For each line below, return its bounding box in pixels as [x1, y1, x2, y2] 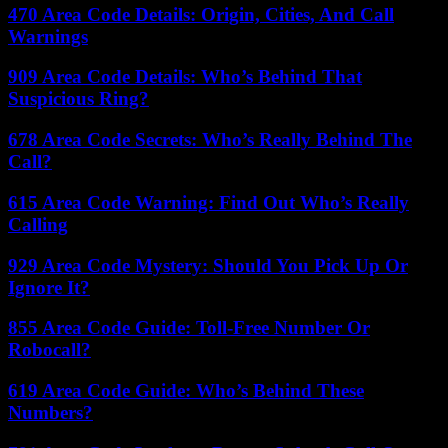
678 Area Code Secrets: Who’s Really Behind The [8, 129, 412, 151]
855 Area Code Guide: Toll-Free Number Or [8, 317, 370, 339]
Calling [8, 213, 68, 235]
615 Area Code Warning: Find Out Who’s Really [8, 191, 409, 213]
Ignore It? [8, 276, 90, 298]
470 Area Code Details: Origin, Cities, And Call [8, 3, 394, 25]
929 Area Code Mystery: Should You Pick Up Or [8, 254, 408, 276]
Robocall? [8, 339, 91, 361]
